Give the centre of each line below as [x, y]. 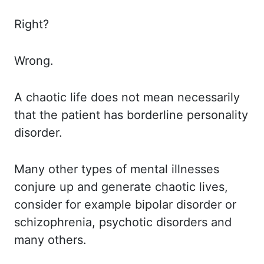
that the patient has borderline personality [131, 115]
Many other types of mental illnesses [117, 169]
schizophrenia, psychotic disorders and [123, 222]
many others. [50, 240]
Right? [32, 24]
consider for [49, 204]
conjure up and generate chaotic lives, [121, 187]
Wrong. [34, 61]
